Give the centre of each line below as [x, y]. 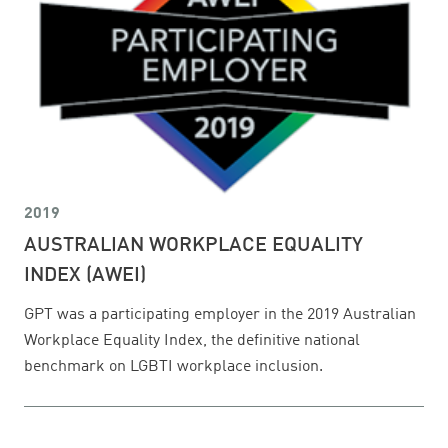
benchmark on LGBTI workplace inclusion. [173, 367]
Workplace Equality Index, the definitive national [192, 341]
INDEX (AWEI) [85, 276]
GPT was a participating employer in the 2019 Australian [220, 315]
